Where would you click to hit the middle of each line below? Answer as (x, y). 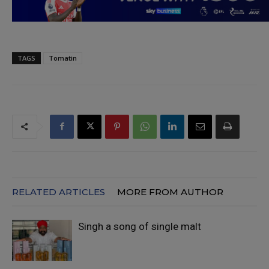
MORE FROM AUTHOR (170, 192)
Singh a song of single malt (140, 226)
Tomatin (63, 58)
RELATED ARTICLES (59, 192)
